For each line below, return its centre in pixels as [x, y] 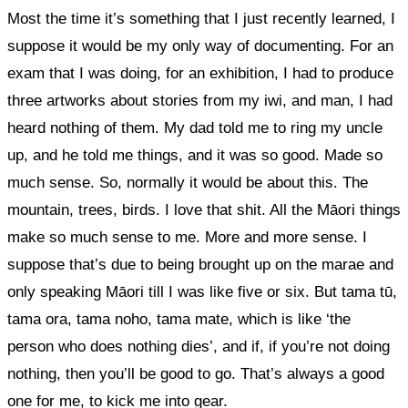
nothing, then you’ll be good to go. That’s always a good [196, 374]
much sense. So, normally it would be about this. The [188, 183]
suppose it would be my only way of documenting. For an [200, 46]
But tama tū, [353, 292]
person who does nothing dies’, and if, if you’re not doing [199, 347]
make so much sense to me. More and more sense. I [187, 237]
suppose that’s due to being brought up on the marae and [200, 265]
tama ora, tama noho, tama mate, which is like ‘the [179, 319]
